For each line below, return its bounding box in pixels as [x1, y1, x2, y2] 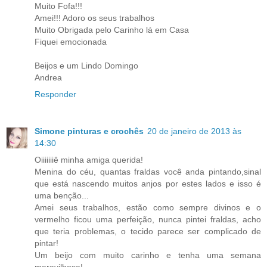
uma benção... [35, 191, 89, 201]
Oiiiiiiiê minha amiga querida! [35, 155, 143, 165]
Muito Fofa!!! [35, 1, 82, 11]
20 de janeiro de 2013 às [147, 126, 241, 136]
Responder [35, 89, 76, 100]
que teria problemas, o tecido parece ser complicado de [35, 226, 261, 237]
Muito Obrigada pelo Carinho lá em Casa [35, 25, 189, 35]
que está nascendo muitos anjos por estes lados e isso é [35, 179, 261, 189]
